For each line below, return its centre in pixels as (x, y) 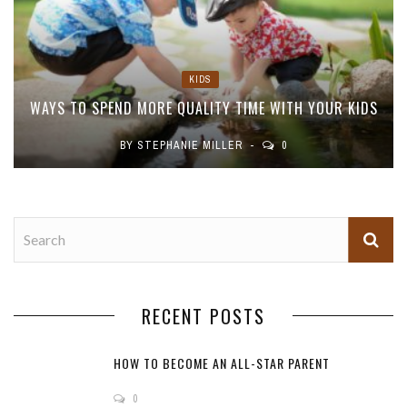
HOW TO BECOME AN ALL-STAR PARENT (222, 362)
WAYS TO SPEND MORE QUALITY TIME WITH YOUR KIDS (203, 108)
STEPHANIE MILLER (190, 145)
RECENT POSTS (203, 316)
